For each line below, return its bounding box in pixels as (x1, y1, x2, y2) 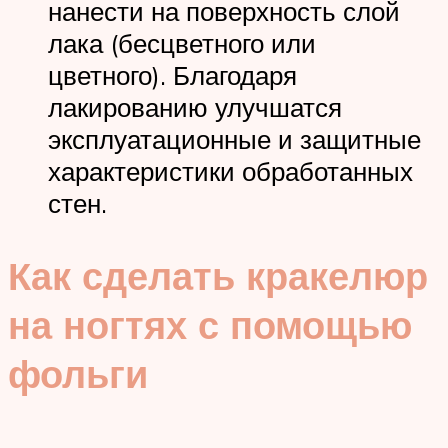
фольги (8, 348, 148, 398)
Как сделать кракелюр (8, 250, 428, 300)
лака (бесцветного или (48, 26, 316, 59)
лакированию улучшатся (48, 90, 342, 123)
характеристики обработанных (48, 154, 413, 187)
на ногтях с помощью (8, 299, 412, 349)
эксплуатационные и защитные (48, 122, 421, 155)
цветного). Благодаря (48, 58, 297, 91)
